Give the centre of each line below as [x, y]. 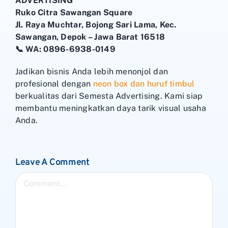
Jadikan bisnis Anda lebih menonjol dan [92, 71]
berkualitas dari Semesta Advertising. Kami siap [109, 96]
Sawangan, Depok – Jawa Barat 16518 [90, 37]
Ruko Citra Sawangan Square [74, 12]
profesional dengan [54, 83]
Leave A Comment [52, 162]
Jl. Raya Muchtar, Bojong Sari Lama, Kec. [96, 24]
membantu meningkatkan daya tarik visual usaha [111, 108]
